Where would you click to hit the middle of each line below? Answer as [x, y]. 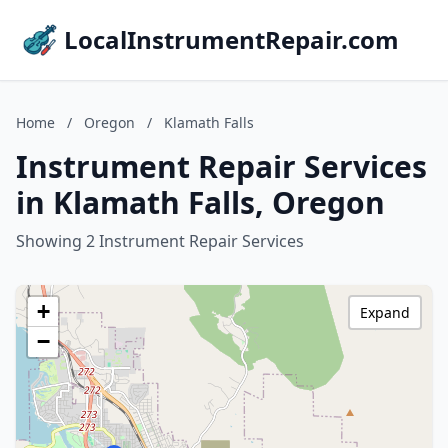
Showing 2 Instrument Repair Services [160, 241]
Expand [385, 312]
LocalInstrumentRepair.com [231, 39]
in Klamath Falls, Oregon [200, 202]
